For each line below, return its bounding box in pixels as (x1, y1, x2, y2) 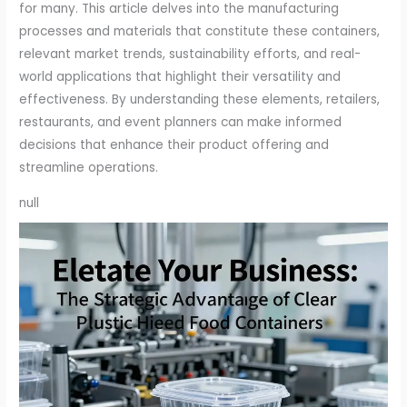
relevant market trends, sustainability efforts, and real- (19, 45, 362, 64)
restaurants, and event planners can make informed (19, 114, 342, 132)
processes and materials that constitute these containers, (19, 23, 381, 41)
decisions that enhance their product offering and (19, 136, 330, 154)
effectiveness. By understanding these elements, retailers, (19, 91, 381, 109)
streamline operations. (19, 159, 159, 177)
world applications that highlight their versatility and (19, 68, 342, 86)
